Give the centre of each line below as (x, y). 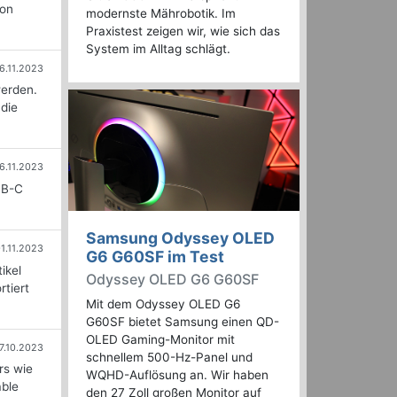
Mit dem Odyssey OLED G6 (163, 304)
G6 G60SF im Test (155, 257)
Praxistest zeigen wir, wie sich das (183, 31)
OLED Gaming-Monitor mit (160, 340)
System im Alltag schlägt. (158, 49)
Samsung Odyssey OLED (180, 238)
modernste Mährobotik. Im (161, 14)
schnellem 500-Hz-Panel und (169, 358)
